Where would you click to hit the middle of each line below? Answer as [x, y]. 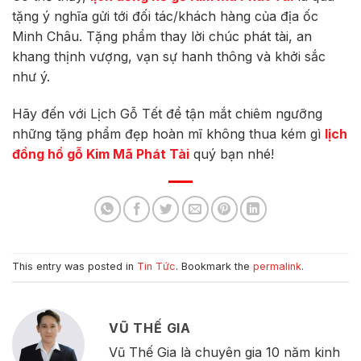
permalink [277, 266]
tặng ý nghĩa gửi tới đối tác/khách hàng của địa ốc [165, 16]
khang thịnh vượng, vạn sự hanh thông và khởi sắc [169, 56]
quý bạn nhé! [232, 154]
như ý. [31, 76]
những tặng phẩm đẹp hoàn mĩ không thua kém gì [168, 133]
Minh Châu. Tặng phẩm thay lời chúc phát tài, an [162, 36]
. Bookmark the [214, 266]
